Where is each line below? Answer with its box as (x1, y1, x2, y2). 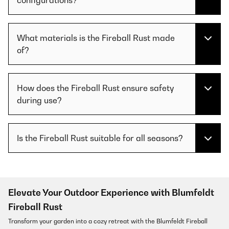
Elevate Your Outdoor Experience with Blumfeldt (8, 187, 214, 198)
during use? (17, 95, 62, 105)
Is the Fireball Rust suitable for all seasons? (17, 132, 183, 143)
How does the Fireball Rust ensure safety (17, 82, 174, 93)
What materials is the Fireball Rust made (17, 32, 175, 43)
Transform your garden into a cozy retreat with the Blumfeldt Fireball (8, 217, 208, 225)
